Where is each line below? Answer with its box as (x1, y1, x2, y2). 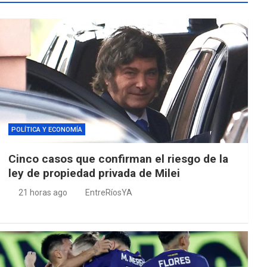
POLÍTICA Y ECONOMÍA (11, 125, 82, 133)
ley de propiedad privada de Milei (8, 166, 180, 180)
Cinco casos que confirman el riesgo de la (8, 151, 228, 166)
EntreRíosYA (85, 187, 132, 197)
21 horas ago (18, 187, 68, 197)
